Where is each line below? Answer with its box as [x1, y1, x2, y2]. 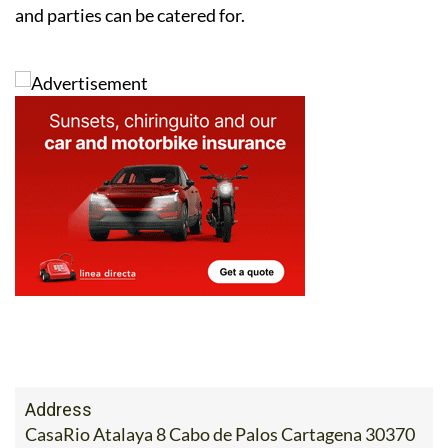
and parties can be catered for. [15, 3, 248, 26]
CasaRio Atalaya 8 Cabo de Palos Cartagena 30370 [25, 422, 415, 445]
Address [25, 398, 92, 420]
